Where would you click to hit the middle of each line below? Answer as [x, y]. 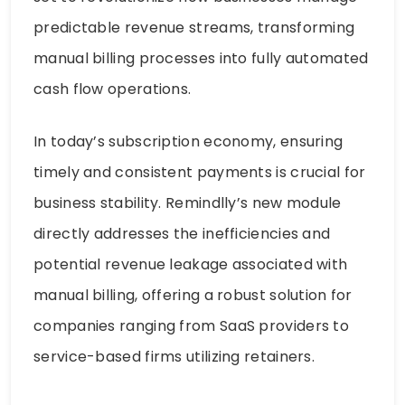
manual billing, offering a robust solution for [193, 295]
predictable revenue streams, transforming [194, 27]
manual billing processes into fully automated [201, 58]
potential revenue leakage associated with [191, 264]
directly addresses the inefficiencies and [182, 233]
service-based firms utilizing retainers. [174, 356]
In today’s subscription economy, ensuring [188, 141]
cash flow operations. [113, 89]
